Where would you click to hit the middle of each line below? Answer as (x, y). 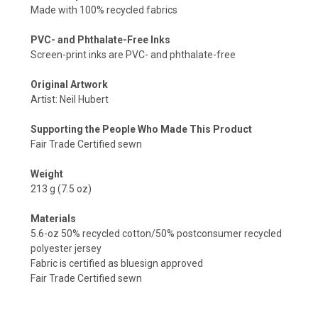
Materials (53, 219)
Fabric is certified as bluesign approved (117, 264)
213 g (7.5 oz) (61, 189)
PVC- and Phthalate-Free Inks (100, 40)
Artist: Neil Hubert (70, 100)
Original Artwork (69, 85)
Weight (47, 174)
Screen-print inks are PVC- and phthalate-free (133, 55)
